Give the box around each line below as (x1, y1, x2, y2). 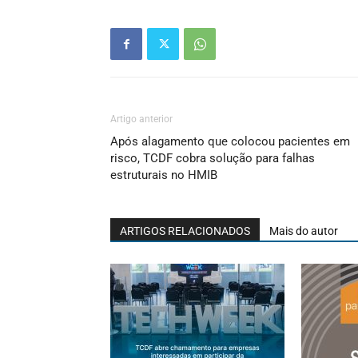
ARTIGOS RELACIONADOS (120, 225, 250, 237)
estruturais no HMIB (110, 168, 217, 182)
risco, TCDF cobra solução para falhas (110, 151, 315, 165)
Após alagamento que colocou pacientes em (110, 134, 350, 149)
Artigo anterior (110, 113, 173, 125)
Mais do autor (269, 225, 338, 237)
